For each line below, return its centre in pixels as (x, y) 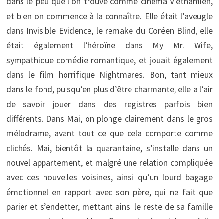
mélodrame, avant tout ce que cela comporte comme (109, 133)
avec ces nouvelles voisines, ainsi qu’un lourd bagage (109, 177)
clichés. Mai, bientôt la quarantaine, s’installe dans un (109, 148)
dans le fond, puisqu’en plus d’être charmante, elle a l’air (109, 89)
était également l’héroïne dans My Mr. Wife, (109, 45)
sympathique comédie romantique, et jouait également (109, 60)
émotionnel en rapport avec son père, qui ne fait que (109, 192)
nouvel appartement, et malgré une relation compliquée (109, 162)
